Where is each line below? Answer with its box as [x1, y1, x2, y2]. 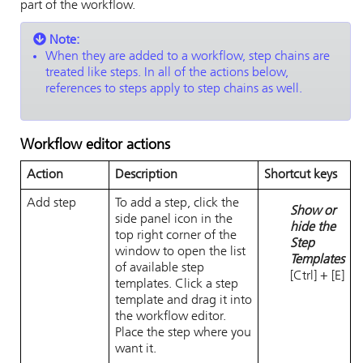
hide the [290, 220, 335, 234]
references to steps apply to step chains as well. [45, 83, 302, 96]
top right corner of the [115, 229, 237, 242]
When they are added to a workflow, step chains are [45, 50, 330, 63]
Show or [290, 204, 335, 218]
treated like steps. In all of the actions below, [45, 66, 288, 79]
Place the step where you [115, 327, 251, 340]
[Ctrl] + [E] [290, 269, 344, 283]
